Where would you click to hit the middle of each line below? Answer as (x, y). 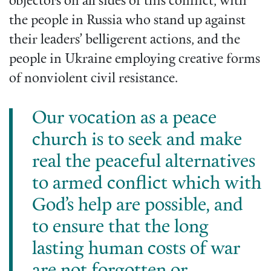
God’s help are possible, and (138, 206)
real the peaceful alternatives (144, 163)
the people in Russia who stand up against (127, 21)
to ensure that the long (120, 228)
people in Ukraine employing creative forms (135, 60)
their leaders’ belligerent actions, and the (125, 41)
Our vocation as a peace (124, 119)
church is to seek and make (137, 141)
